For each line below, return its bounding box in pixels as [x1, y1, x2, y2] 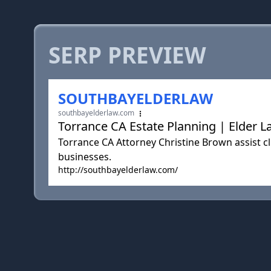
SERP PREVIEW [48, 40, 206, 70]
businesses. [58, 150, 111, 163]
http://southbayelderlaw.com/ [58, 164, 178, 175]
